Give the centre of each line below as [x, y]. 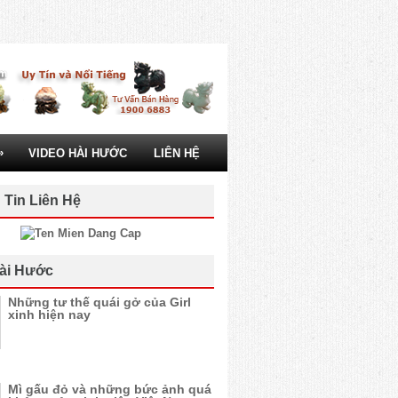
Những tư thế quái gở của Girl [99, 302]
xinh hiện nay [49, 314]
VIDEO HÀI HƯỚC [78, 153]
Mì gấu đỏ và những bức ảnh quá [110, 389]
